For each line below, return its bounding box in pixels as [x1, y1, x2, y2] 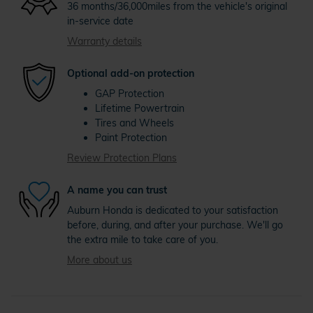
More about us [67, 254, 132, 267]
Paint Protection [95, 131, 167, 145]
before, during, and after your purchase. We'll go [67, 219, 283, 232]
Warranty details [67, 35, 142, 48]
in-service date [67, 15, 133, 28]
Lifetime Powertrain [95, 102, 184, 115]
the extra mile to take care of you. [67, 233, 218, 247]
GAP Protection [95, 87, 164, 101]
